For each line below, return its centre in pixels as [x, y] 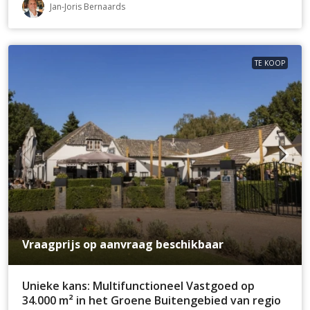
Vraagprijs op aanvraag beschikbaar [123, 244]
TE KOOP [270, 63]
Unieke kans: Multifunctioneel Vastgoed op [138, 285]
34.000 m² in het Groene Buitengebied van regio [152, 300]
